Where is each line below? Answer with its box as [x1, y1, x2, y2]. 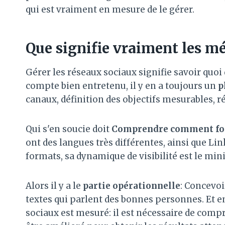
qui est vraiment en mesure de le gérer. [26, 4, 194, 15]
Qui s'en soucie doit [26, 123, 111, 135]
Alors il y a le [26, 180, 83, 191]
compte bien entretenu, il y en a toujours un [26, 80, 218, 91]
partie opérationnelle [83, 180, 180, 191]
